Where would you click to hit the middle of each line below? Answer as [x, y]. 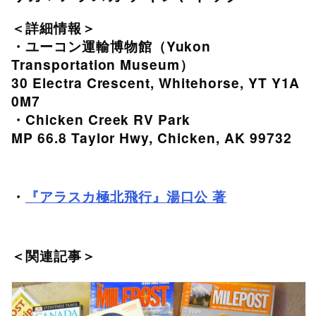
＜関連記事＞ [54, 255]
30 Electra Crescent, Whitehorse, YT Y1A [156, 82]
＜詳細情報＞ [54, 27]
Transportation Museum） [103, 64]
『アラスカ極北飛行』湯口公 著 [126, 196]
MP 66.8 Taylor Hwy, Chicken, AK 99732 [152, 137]
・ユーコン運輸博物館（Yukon [111, 45]
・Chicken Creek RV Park [101, 119]
